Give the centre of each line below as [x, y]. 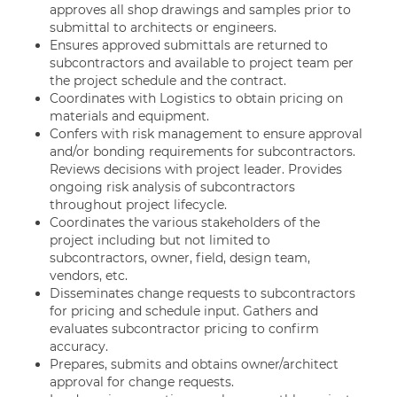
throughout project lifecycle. [138, 205]
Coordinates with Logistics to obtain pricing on [196, 98]
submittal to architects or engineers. [163, 27]
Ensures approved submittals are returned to [189, 45]
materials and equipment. [129, 116]
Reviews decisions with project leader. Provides [196, 169]
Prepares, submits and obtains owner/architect [194, 364]
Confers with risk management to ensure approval [206, 134]
